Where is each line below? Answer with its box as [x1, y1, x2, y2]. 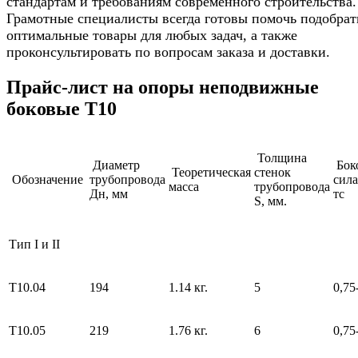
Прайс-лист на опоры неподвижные [6, 77, 319, 98]
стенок [254, 165, 291, 179]
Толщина [254, 150, 307, 165]
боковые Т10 [6, 98, 117, 120]
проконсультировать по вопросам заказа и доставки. [6, 44, 330, 61]
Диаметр [89, 157, 140, 172]
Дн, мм [89, 186, 131, 201]
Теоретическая [169, 165, 251, 179]
